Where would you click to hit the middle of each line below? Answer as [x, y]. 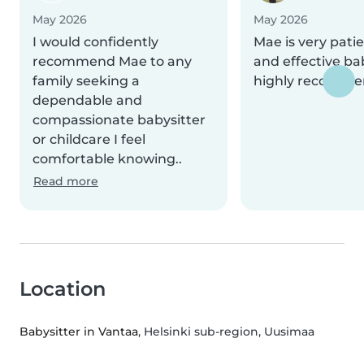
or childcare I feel [89, 140]
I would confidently [95, 42]
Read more [66, 182]
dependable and [87, 101]
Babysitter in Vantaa [79, 332]
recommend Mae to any [112, 62]
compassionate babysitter [119, 120]
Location [63, 289]
